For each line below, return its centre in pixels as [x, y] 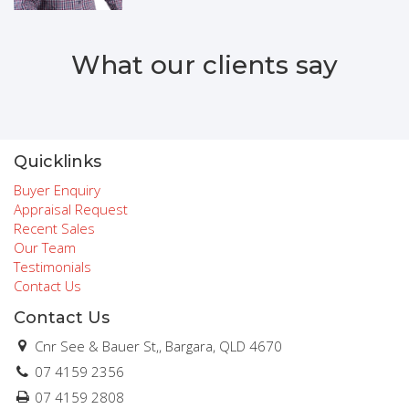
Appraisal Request [71, 209]
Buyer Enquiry [57, 189]
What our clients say [204, 65]
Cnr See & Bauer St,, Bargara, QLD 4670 [157, 346]
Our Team [45, 247]
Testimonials [52, 266]
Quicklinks [58, 162]
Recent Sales [54, 228]
